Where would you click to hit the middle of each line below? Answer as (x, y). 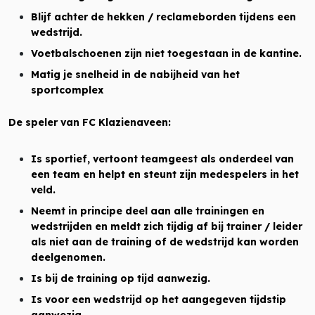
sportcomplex (67, 90)
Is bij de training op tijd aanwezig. (121, 278)
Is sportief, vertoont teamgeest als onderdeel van (162, 159)
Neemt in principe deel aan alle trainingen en (148, 211)
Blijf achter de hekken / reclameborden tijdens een (163, 17)
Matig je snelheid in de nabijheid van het (135, 75)
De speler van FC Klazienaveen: (90, 122)
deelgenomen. (68, 257)
